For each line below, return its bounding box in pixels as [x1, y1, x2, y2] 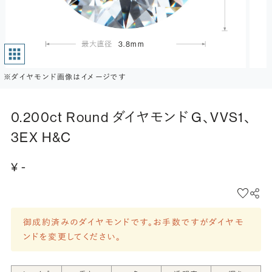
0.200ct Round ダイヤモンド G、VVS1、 [10, 108, 252, 126]
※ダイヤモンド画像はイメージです [3, 72, 127, 82]
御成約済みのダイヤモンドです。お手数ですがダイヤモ [22, 216, 244, 228]
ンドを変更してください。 [22, 231, 121, 242]
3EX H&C [10, 128, 72, 146]
